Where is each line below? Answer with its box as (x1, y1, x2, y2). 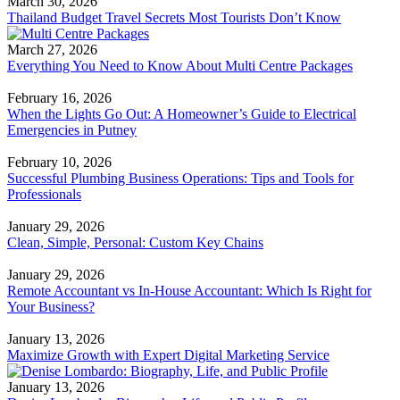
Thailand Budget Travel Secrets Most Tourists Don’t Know (7, 10, 341, 25)
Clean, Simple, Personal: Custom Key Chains (7, 235, 263, 250)
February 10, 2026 (7, 154, 112, 170)
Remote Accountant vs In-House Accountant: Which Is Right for (7, 283, 371, 298)
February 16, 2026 (7, 90, 112, 105)
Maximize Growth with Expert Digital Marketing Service (7, 347, 329, 362)
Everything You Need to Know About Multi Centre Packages (7, 58, 353, 73)
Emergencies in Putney (7, 122, 137, 137)
